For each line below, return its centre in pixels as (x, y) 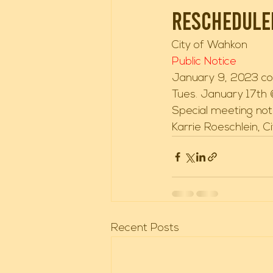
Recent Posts (145, 228)
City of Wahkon (211, 45)
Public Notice (206, 62)
